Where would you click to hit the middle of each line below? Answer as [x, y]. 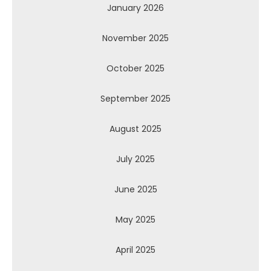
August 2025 [135, 129]
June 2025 [135, 189]
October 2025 [135, 68]
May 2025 [135, 219]
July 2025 [135, 159]
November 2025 [135, 38]
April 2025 [135, 250]
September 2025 [135, 98]
